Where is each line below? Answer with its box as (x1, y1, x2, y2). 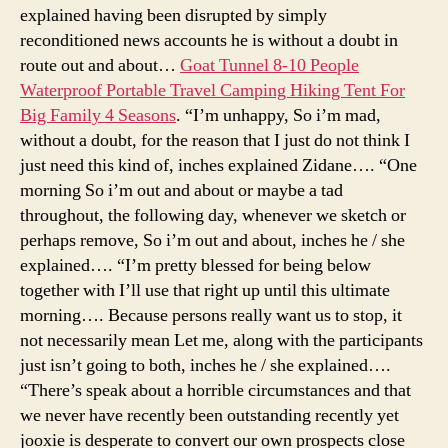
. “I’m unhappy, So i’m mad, (176, 103, 381, 127)
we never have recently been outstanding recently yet (20, 403, 399, 427)
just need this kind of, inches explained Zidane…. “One (20, 153, 417, 177)
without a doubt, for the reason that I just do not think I (20, 128, 410, 152)
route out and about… (20, 53, 180, 77)
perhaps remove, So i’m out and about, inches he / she (20, 228, 405, 252)
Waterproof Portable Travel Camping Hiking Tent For (20, 78, 405, 102)
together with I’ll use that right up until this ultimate (20, 278, 390, 302)
